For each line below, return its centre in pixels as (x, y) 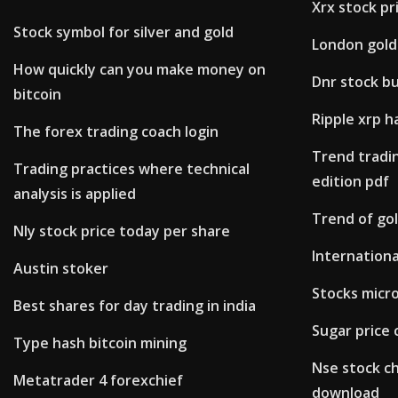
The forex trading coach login (116, 132)
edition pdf (350, 182)
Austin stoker (61, 269)
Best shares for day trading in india (135, 306)
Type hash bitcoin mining (100, 343)
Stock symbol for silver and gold (123, 32)
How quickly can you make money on (139, 70)
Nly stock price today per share (122, 231)
